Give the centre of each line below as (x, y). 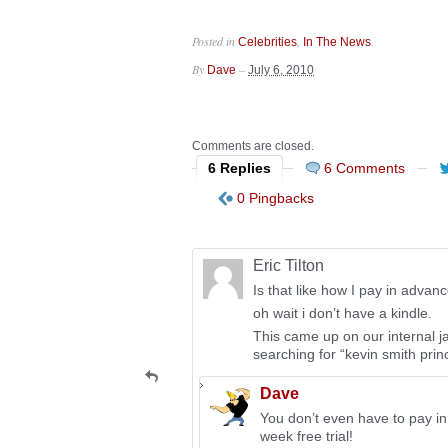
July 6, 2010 (281, 70)
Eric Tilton (288, 265)
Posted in (215, 41)
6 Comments (364, 168)
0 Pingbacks (275, 198)
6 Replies (239, 168)
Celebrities (267, 42)
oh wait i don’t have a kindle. (342, 313)
